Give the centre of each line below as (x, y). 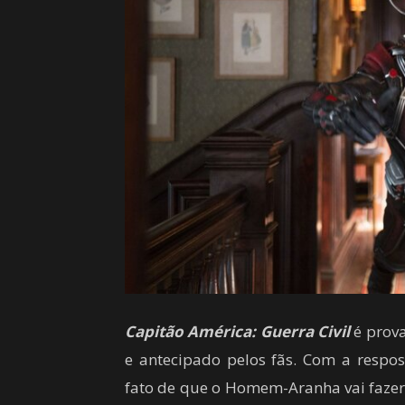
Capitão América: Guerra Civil (237, 331)
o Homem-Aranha (276, 387)
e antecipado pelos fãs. (214, 359)
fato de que (166, 387)
